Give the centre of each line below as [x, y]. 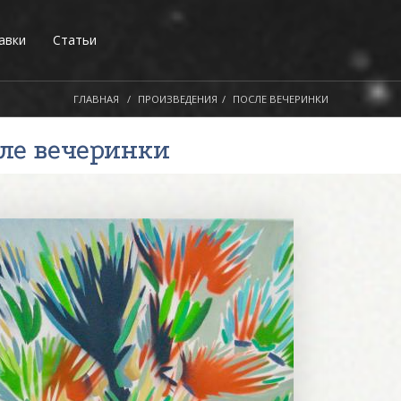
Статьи [75, 40]
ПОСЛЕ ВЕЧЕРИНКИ [280, 99]
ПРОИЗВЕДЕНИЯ [177, 99]
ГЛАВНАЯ [96, 99]
